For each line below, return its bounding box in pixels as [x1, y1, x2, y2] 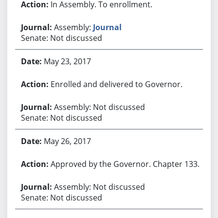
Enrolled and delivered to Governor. [50, 78, 182, 90]
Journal [92, 21, 122, 33]
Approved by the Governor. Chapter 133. [50, 158, 200, 169]
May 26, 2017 [43, 135, 91, 146]
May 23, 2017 [43, 55, 91, 67]
